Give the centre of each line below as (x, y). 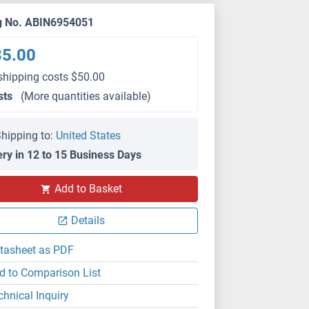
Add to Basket (88, 189)
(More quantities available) (86, 96)
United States (89, 136)
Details (88, 220)
